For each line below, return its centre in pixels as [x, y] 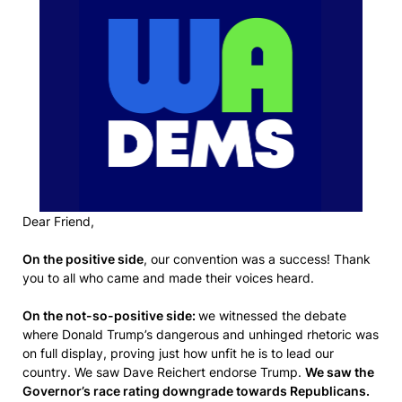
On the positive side [83, 259]
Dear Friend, [58, 221]
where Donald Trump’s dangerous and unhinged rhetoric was [201, 334]
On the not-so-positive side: [110, 315]
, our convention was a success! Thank [257, 259]
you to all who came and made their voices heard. [170, 278]
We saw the [340, 372]
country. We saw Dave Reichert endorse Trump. [164, 372]
